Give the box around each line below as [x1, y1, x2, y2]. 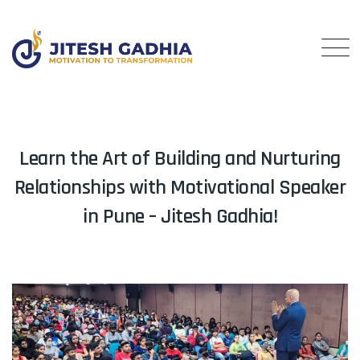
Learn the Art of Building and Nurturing [19, 145, 341, 172]
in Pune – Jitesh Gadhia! [83, 203, 277, 230]
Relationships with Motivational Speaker [14, 174, 346, 201]
